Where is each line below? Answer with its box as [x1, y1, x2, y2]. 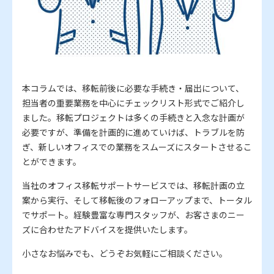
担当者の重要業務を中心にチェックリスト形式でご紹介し [22, 97, 245, 109]
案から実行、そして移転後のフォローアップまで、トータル [22, 194, 252, 207]
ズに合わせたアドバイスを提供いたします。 [22, 223, 193, 236]
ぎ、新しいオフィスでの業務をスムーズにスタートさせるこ [22, 141, 252, 154]
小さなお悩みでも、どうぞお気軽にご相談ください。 [22, 247, 228, 260]
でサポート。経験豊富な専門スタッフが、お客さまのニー [22, 209, 245, 221]
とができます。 [22, 155, 81, 168]
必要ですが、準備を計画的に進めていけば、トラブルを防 [22, 126, 245, 139]
